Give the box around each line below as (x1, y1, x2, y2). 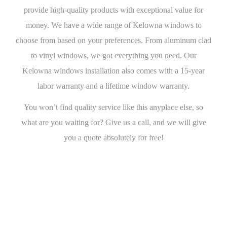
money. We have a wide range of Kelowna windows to (25, 20, 202, 29)
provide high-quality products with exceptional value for (24, 5, 203, 14)
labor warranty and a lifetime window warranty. (37, 81, 190, 90)
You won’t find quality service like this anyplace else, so (24, 102, 203, 111)
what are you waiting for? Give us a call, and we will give (21, 118, 206, 127)
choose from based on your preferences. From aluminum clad (16, 35, 211, 45)
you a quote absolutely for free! (63, 133, 164, 142)
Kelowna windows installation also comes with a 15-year (22, 66, 205, 75)
